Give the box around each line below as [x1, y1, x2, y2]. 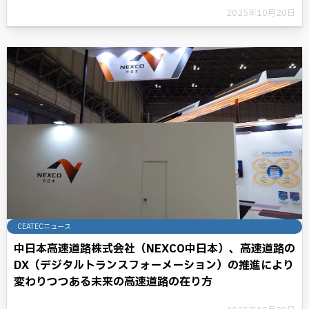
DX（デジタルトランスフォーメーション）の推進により [14, 257, 294, 274]
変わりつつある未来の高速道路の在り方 [14, 274, 212, 290]
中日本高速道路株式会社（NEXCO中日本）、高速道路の [14, 241, 295, 257]
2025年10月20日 [226, 7, 295, 19]
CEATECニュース [17, 221, 71, 232]
